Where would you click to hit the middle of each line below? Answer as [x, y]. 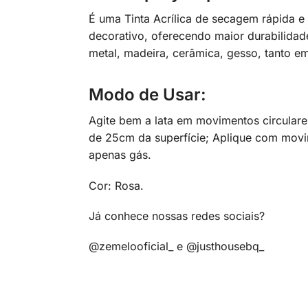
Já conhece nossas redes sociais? [176, 216]
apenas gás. [120, 155]
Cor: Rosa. [116, 185]
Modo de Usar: [147, 95]
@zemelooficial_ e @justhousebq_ [176, 246]
